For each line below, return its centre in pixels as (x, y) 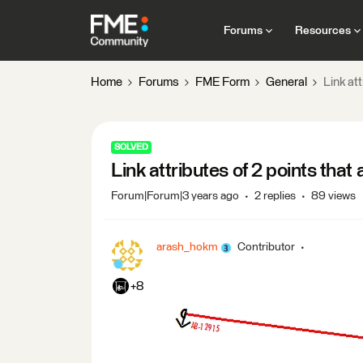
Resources (322, 30)
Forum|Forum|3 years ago (175, 196)
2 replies (275, 196)
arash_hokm (187, 247)
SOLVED (131, 147)
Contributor (266, 247)
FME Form (222, 82)
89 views (333, 196)
